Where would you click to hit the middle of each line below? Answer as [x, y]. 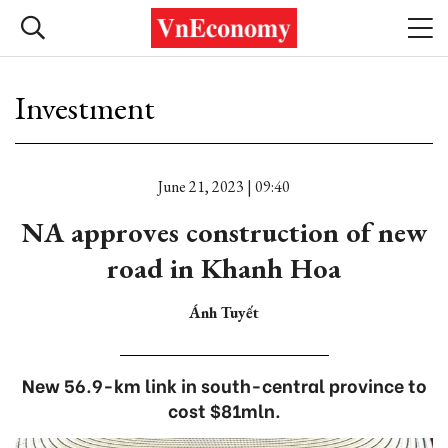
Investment [85, 108]
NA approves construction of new [224, 232]
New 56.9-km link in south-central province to [224, 384]
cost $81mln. [224, 409]
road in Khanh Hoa [224, 268]
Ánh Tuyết [224, 312]
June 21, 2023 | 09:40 [224, 186]
